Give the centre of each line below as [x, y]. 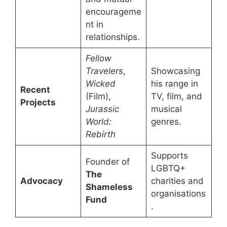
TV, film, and [176, 97]
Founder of [107, 162]
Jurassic [102, 109]
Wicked [100, 84]
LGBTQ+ [168, 168]
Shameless [109, 187]
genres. [166, 122]
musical [166, 109]
